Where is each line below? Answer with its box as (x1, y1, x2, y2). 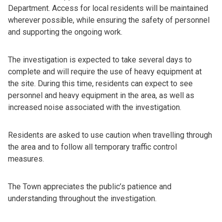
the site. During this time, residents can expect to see (8, 79, 193, 89)
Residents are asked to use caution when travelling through (8, 130, 212, 140)
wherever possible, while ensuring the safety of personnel (8, 15, 210, 25)
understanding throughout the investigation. (8, 194, 159, 204)
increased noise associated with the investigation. (8, 103, 181, 112)
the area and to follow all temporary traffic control (8, 142, 177, 152)
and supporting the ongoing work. (8, 27, 122, 37)
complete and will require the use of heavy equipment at (8, 67, 202, 77)
